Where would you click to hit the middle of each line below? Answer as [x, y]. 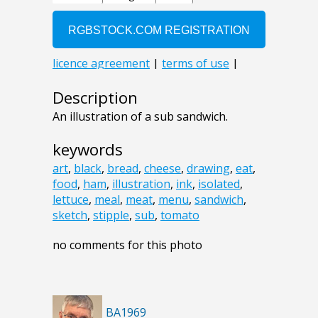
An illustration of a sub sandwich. [140, 116]
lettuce [71, 199]
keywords [88, 149]
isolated [219, 183]
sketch [70, 215]
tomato [180, 215]
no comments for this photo [127, 245]
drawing [208, 168]
